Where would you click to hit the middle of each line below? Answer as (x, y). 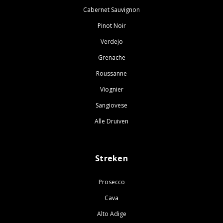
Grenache (111, 57)
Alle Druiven (111, 121)
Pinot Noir (111, 25)
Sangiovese (111, 105)
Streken (111, 158)
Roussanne (111, 73)
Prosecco (111, 182)
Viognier (111, 89)
